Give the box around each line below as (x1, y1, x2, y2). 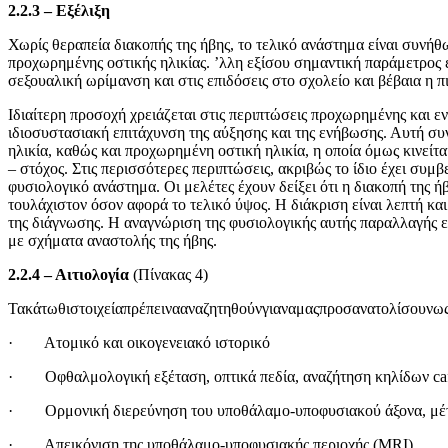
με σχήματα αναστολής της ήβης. (8, 232, 217, 249)
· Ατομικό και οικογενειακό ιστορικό (8, 334, 270, 351)
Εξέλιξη (56, 2, 110, 19)
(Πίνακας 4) (129, 266, 208, 283)
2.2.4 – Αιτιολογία (8, 266, 129, 283)
